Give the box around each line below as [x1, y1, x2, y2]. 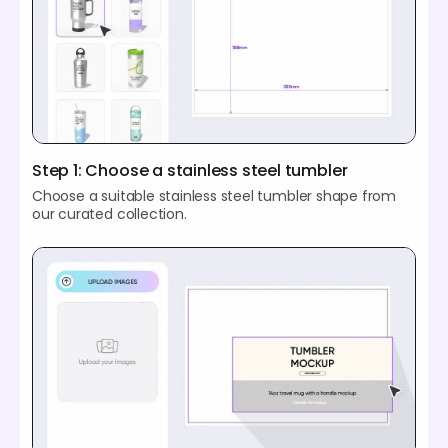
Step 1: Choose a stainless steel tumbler [32, 158, 348, 182]
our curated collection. [32, 203, 187, 224]
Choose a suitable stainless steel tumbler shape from [32, 185, 397, 206]
